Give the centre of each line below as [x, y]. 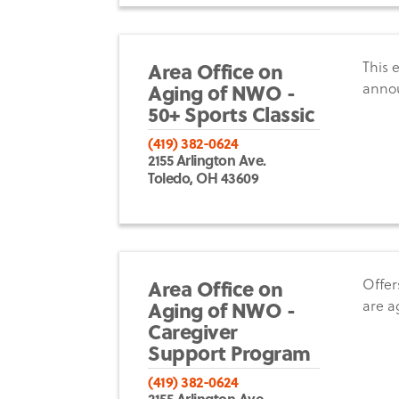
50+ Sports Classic [232, 113]
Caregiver [193, 330]
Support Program [229, 352]
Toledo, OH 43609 [204, 177]
